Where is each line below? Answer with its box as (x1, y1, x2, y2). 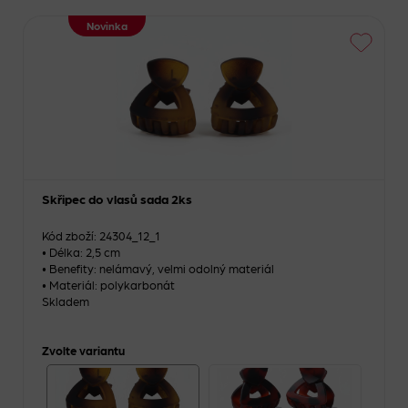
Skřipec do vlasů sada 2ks (42, 191, 192, 206)
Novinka (87, 19, 127, 32)
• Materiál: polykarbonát (42, 278, 175, 291)
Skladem (42, 294, 89, 308)
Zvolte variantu (42, 343, 125, 357)
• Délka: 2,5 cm (42, 245, 120, 259)
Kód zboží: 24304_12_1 (42, 229, 160, 242)
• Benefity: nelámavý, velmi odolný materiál (42, 261, 274, 275)
